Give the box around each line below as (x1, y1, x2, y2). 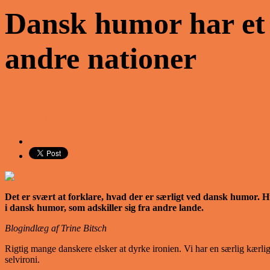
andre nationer (5, 41, 196, 75)
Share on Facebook (5, 101, 78, 111)
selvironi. (5, 254, 40, 265)
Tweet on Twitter (5, 111, 70, 122)
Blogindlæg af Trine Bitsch (5, 223, 107, 233)
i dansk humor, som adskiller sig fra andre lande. (5, 202, 204, 213)
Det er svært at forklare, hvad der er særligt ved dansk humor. (5, 192, 260, 202)
